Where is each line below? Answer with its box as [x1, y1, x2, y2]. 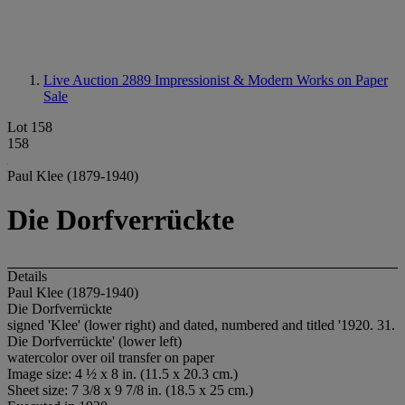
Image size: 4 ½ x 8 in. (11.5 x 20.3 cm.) [7, 365, 238, 381]
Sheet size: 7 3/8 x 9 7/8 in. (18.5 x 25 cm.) [7, 381, 253, 398]
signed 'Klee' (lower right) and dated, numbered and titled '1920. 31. [7, 316, 395, 333]
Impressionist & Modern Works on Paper [155, 72, 388, 88]
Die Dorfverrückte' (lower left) [7, 333, 182, 349]
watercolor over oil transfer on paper [7, 349, 214, 365]
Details [7, 268, 47, 284]
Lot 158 [7, 119, 52, 135]
